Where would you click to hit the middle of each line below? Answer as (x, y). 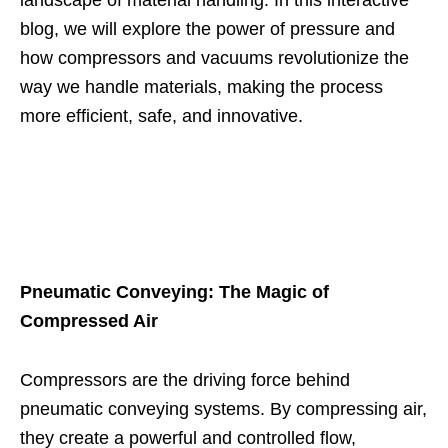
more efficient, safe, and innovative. (161, 115)
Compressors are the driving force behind (185, 379)
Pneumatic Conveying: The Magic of (174, 291)
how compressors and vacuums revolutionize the (214, 57)
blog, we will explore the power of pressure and (207, 28)
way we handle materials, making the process (201, 86)
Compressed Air (89, 320)
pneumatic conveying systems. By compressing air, (223, 408)
